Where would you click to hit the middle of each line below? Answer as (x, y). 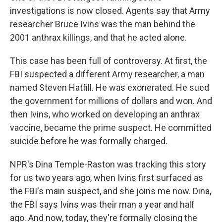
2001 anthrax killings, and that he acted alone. (98, 37)
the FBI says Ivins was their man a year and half (102, 204)
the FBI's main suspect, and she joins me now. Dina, (111, 191)
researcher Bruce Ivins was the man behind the (103, 24)
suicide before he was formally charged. (89, 141)
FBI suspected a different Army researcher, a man (107, 74)
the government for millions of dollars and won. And (111, 101)
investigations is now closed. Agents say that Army (110, 11)
